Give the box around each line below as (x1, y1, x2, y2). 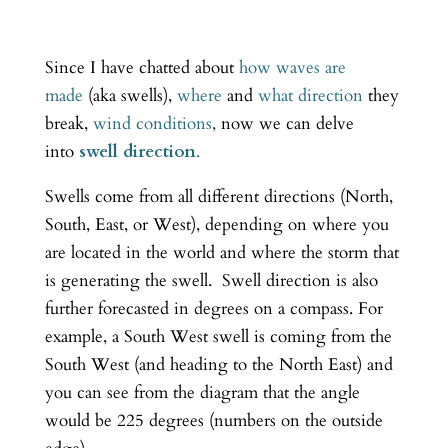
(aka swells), (82, 83, 172, 107)
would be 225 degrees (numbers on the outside (44, 408, 383, 432)
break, (44, 111, 93, 135)
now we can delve (220, 111, 354, 135)
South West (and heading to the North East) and (44, 352, 393, 376)
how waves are (238, 55, 346, 79)
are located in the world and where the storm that (44, 240, 399, 264)
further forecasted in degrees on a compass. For (44, 296, 383, 320)
